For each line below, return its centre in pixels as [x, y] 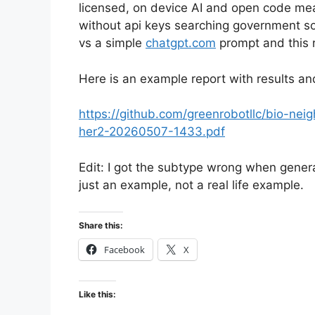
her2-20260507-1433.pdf [152, 132]
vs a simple [112, 43]
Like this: [97, 295]
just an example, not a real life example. [191, 185]
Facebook [124, 250]
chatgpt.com [181, 43]
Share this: [101, 226]
